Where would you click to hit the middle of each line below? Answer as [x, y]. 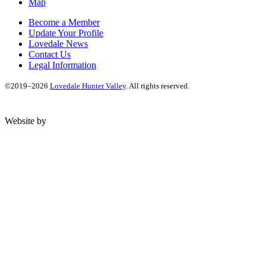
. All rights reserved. [158, 86]
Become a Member [64, 23]
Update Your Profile [66, 33]
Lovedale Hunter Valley [88, 86]
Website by [27, 121]
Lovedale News [58, 44]
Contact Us [50, 55]
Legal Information [62, 65]
